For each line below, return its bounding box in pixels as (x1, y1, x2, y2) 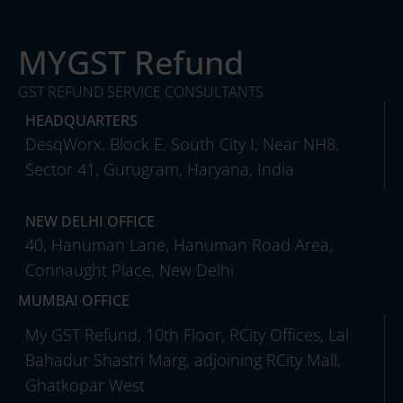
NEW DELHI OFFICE (25, 210, 155, 231)
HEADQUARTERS (25, 110, 138, 130)
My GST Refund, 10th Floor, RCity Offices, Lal (25, 323, 349, 345)
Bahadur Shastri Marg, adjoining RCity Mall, (25, 348, 341, 371)
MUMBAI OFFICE (18, 290, 130, 310)
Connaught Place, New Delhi (25, 258, 234, 281)
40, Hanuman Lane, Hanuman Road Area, (25, 233, 333, 255)
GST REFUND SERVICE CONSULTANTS (18, 81, 264, 102)
